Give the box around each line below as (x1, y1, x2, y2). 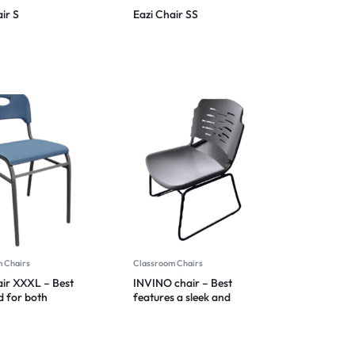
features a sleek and (132, 289, 231, 304)
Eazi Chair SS (132, 6, 198, 21)
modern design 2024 (132, 303, 235, 319)
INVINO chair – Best (132, 275, 232, 290)
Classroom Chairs (132, 257, 203, 269)
